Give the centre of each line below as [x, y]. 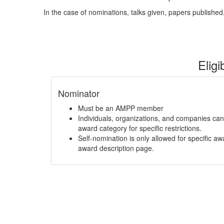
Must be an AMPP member [121, 108]
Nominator [79, 93]
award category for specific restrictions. [140, 128]
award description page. [116, 148]
